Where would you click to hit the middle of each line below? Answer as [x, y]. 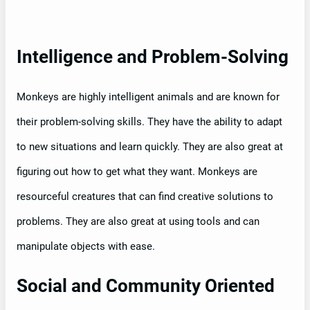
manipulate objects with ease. [86, 246]
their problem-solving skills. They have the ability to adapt [149, 121]
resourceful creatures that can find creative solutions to [145, 196]
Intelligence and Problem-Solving [153, 56]
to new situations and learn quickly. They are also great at [150, 146]
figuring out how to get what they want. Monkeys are [137, 171]
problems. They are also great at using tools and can [138, 221]
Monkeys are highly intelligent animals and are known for [148, 97]
